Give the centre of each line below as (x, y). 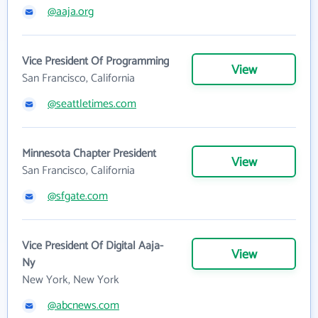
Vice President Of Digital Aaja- (93, 246)
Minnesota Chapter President (89, 153)
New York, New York (71, 280)
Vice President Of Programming (95, 61)
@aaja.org (71, 11)
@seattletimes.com (92, 104)
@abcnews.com (83, 305)
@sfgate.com (78, 196)
